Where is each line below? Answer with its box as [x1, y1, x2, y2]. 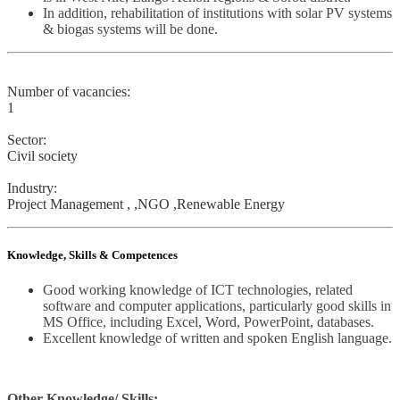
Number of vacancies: [7, 83, 130, 99]
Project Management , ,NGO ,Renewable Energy [7, 196, 285, 212]
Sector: [7, 131, 46, 147]
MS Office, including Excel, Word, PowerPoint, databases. [43, 314, 374, 330]
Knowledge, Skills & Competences [7, 247, 178, 262]
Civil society [7, 147, 78, 163]
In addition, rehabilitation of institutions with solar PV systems [43, 4, 392, 21]
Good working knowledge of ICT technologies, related [43, 282, 353, 298]
